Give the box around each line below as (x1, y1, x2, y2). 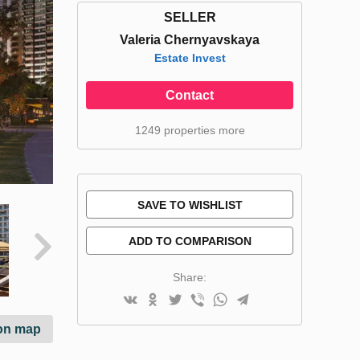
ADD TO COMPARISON (128, 235, 252, 247)
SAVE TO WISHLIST (137, 198, 243, 211)
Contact (166, 88, 214, 102)
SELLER (163, 10, 216, 24)
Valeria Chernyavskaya (120, 33, 260, 47)
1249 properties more (134, 124, 245, 137)
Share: (173, 271, 207, 284)
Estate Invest (153, 51, 226, 64)
